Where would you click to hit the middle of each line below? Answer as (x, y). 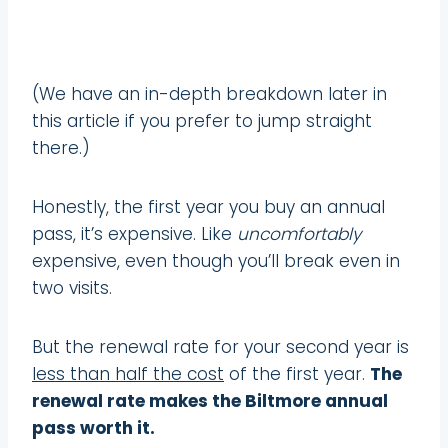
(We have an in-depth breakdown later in (209, 93)
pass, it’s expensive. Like (134, 233)
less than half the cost (128, 373)
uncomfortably (299, 233)
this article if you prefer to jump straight (202, 120)
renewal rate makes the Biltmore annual (210, 400)
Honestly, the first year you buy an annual (208, 206)
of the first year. (297, 373)
